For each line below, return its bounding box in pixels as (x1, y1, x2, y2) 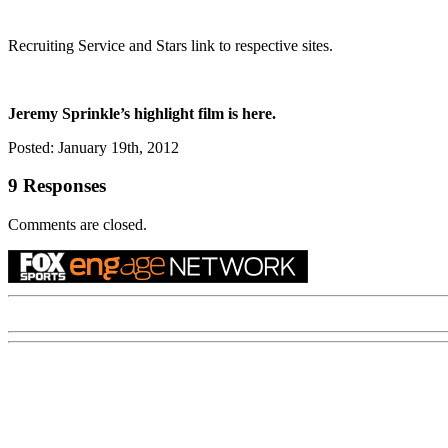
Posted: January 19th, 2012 (8, 138, 179, 156)
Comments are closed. (8, 215, 147, 233)
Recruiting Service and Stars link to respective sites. (8, 36, 333, 54)
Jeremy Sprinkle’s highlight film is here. (8, 104, 276, 122)
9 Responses (8, 175, 106, 197)
